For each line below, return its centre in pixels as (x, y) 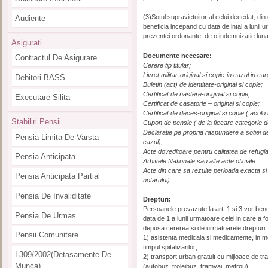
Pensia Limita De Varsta (57, 137)
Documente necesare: (178, 55)
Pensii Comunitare (46, 235)
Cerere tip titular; (167, 65)
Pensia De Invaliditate (53, 196)
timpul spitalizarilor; (170, 247)
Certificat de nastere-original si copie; (197, 94)
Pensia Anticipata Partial (57, 176)
